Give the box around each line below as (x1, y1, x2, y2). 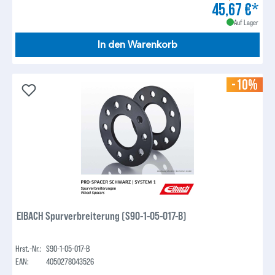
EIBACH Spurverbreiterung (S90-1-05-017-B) (17, 208, 187, 222)
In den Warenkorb (98, 39, 177, 52)
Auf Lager (233, 18, 258, 27)
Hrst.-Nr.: (15, 242, 42, 254)
